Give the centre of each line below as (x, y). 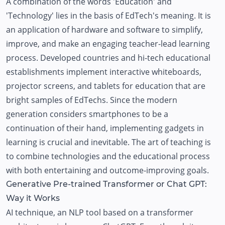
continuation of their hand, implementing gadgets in (105, 128)
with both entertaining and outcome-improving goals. (107, 170)
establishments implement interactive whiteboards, (104, 72)
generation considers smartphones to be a (87, 114)
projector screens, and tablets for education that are (106, 86)
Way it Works (33, 198)
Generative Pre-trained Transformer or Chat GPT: (106, 184)
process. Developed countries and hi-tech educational (108, 58)
